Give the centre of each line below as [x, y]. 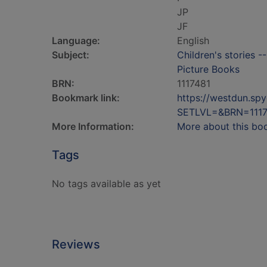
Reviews [76, 244]
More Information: [93, 126]
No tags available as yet [106, 184]
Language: [76, 41]
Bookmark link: [86, 98]
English [193, 41]
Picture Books [208, 69]
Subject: [71, 55]
